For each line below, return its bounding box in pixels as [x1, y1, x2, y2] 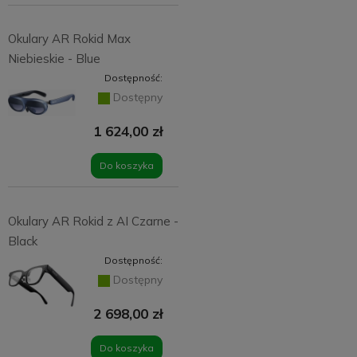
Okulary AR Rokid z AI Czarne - [7, 213, 178, 229]
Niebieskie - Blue [7, 51, 100, 67]
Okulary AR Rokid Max [7, 31, 131, 47]
